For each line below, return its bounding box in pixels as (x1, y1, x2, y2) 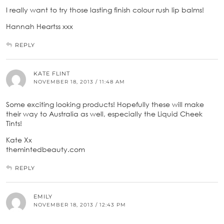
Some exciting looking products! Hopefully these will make (6, 99, 204, 108)
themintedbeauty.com (6, 144, 85, 153)
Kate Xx (6, 135, 32, 144)
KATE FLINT (33, 69, 70, 77)
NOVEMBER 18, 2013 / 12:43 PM (33, 201, 126, 208)
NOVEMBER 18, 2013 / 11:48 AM (33, 78, 125, 85)
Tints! (6, 118, 22, 127)
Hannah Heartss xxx (6, 21, 73, 30)
